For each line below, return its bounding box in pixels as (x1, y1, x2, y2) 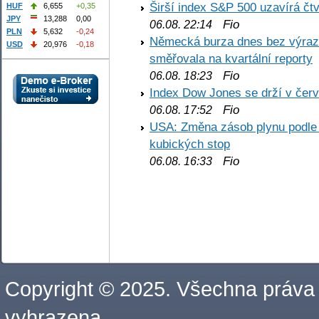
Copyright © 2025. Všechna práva (5, 277, 315, 300)
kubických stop (150, 136, 230, 151)
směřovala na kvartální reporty (150, 51, 313, 66)
